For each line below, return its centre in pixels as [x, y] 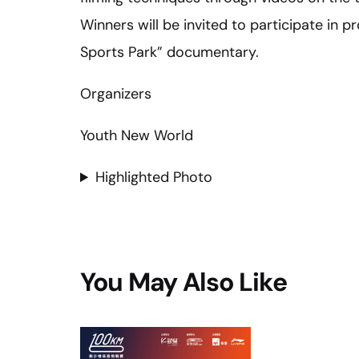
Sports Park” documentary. [169, 52]
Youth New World [137, 136]
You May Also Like [184, 282]
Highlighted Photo [154, 177]
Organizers [116, 94]
